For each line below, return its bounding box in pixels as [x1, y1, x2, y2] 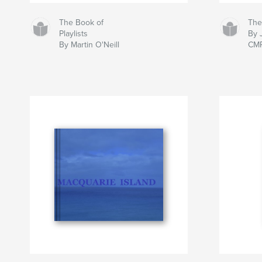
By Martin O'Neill [59, 39, 120, 50]
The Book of [59, 17, 104, 27]
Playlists [59, 28, 88, 39]
